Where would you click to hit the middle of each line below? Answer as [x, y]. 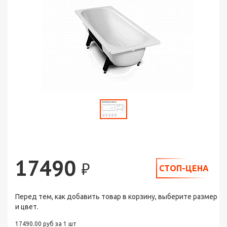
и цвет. [27, 207]
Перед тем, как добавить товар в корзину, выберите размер [116, 197]
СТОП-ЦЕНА [184, 168]
